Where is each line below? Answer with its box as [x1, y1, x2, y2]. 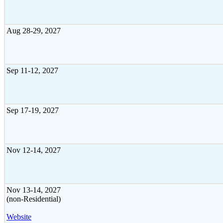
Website [6, 212, 31, 221]
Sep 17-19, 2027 [6, 106, 59, 114]
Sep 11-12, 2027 [6, 66, 58, 75]
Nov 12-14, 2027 [6, 145, 61, 154]
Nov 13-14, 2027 [6, 185, 61, 194]
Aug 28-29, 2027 [6, 26, 61, 35]
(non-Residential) [6, 194, 61, 203]
